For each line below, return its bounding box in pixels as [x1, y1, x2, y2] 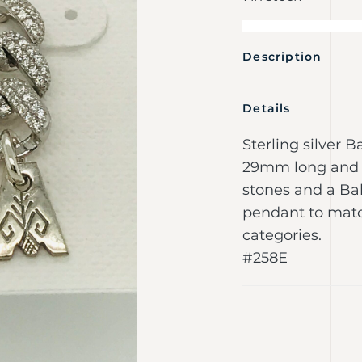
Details [242, 100, 291, 116]
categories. [242, 225, 322, 244]
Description [242, 49, 322, 65]
